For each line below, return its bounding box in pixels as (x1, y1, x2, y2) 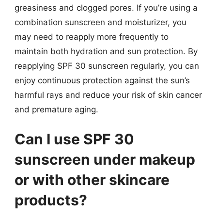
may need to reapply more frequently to (15, 31, 169, 42)
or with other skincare (15, 171, 170, 188)
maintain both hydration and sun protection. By (15, 46, 198, 56)
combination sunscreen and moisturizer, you (15, 17, 186, 27)
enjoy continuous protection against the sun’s (15, 75, 190, 85)
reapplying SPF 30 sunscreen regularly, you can (15, 61, 199, 71)
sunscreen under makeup (15, 151, 195, 168)
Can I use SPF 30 (15, 130, 134, 148)
